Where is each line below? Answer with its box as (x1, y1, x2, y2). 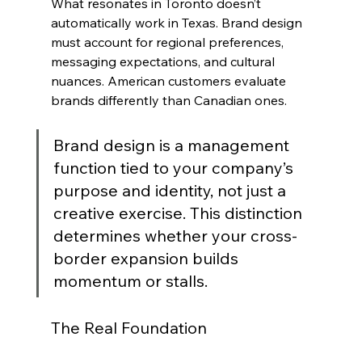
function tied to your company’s (53, 157, 297, 178)
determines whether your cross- (53, 225, 297, 246)
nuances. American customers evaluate (50, 72, 289, 89)
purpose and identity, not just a (53, 179, 290, 200)
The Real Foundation (50, 317, 207, 338)
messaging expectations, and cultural (50, 53, 278, 69)
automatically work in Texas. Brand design (50, 14, 305, 31)
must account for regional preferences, (50, 33, 287, 50)
